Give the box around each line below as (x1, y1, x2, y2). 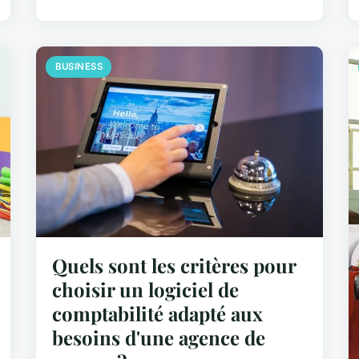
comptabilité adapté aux (52, 301, 264, 327)
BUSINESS (54, 60, 103, 72)
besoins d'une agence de (52, 325, 266, 351)
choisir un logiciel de (52, 276, 240, 303)
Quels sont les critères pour (52, 252, 296, 279)
